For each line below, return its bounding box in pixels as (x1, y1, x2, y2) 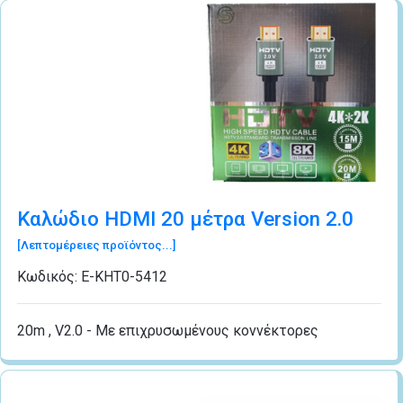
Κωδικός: (17, 267, 81, 285)
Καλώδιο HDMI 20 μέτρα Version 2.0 (17, 206, 354, 230)
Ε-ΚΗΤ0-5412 (81, 267, 167, 285)
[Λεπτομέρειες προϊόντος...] (17, 237, 175, 252)
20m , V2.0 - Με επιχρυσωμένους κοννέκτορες (17, 321, 318, 339)
